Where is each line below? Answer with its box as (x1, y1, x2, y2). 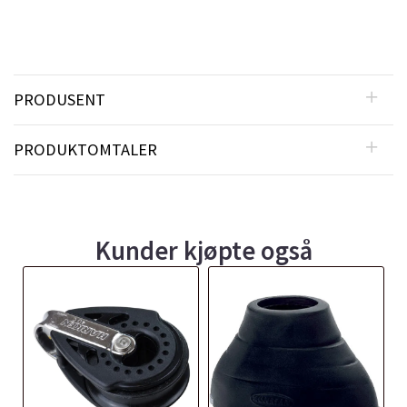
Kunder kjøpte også (94, 234, 313, 268)
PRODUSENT (14, 89, 105, 111)
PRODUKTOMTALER (14, 139, 157, 161)
